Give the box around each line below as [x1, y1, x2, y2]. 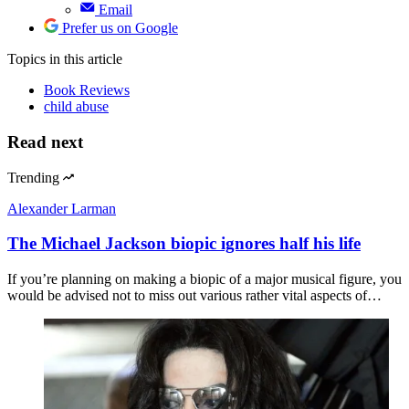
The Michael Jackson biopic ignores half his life [7, 234, 361, 254]
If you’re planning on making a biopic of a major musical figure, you [7, 271, 402, 288]
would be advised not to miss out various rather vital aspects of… [7, 288, 382, 304]
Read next [7, 132, 83, 152]
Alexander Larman [7, 200, 116, 216]
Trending [7, 169, 59, 185]
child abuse [44, 99, 109, 115]
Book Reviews [44, 82, 130, 99]
